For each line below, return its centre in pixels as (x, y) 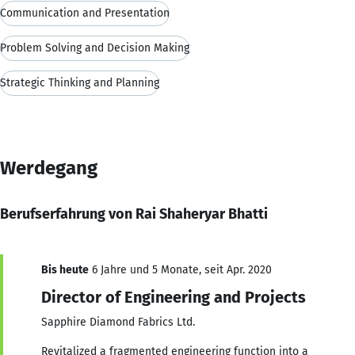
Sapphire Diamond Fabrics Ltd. (118, 322)
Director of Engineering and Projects (174, 297)
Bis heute (65, 269)
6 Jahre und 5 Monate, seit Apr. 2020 (180, 269)
